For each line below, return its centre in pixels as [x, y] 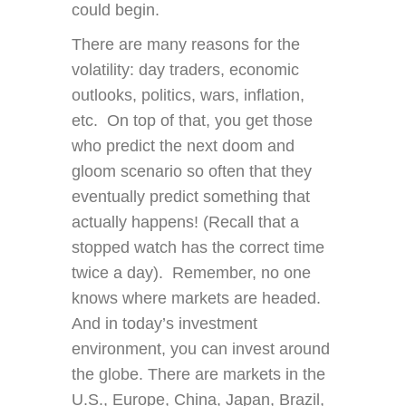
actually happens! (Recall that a [185, 222]
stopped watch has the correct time [198, 248]
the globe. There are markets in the [198, 375]
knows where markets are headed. [198, 299]
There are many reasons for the [186, 45]
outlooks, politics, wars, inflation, [188, 96]
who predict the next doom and [183, 146]
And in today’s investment [164, 324]
